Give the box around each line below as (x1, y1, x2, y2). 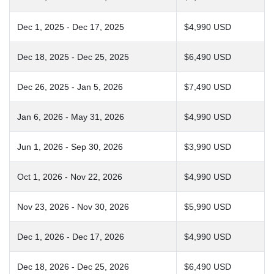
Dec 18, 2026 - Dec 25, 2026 (17, 262, 129, 272)
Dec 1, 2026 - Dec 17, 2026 (17, 232, 124, 242)
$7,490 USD (184, 82, 231, 92)
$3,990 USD (184, 142, 231, 152)
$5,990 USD (184, 202, 231, 212)
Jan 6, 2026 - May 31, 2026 (17, 112, 124, 122)
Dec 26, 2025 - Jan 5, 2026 (17, 82, 123, 92)
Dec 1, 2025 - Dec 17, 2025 (17, 22, 124, 32)
